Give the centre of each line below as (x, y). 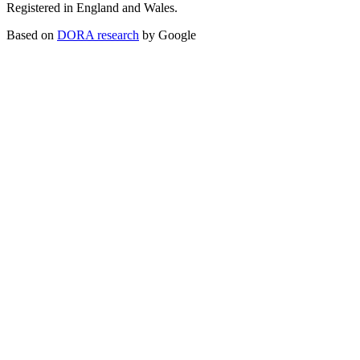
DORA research (98, 35)
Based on (30, 35)
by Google (169, 35)
